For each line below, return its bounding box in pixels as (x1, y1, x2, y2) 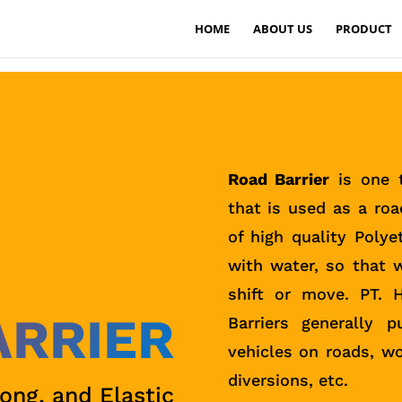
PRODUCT (335, 21, 392, 37)
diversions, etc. (227, 370, 348, 389)
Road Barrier (227, 169, 330, 188)
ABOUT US (252, 21, 312, 37)
